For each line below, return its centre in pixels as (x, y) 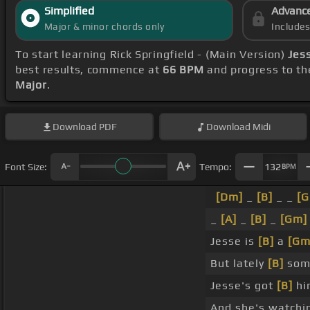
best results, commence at (89, 70)
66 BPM (183, 70)
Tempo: (216, 166)
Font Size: (26, 166)
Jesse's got (244, 286)
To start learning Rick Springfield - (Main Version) (152, 55)
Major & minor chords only (104, 27)
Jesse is (234, 241)
